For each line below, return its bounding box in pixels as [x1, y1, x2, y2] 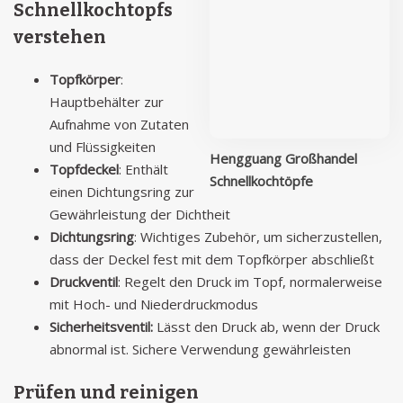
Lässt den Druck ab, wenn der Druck [157, 318, 380, 336]
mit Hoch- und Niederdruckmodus [49, 295, 258, 313]
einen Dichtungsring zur [49, 183, 194, 201]
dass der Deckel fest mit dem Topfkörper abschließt [49, 250, 374, 268]
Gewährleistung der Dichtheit [49, 205, 230, 223]
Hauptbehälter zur [49, 93, 164, 111]
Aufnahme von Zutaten [49, 115, 189, 133]
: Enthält [119, 160, 168, 178]
